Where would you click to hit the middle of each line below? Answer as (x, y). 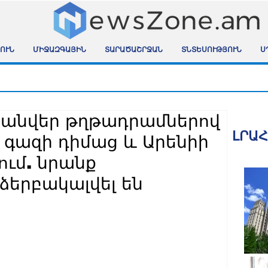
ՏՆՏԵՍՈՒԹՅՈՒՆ (211, 51)
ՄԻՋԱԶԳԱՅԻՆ (59, 51)
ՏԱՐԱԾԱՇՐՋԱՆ (133, 51)
